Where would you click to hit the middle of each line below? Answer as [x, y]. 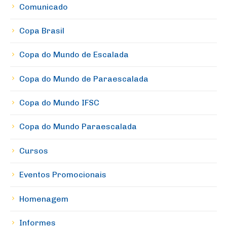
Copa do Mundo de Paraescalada [84, 79]
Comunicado [44, 7]
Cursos [34, 150]
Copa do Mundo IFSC [59, 103]
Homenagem [44, 199]
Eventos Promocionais [63, 175]
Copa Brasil [42, 30]
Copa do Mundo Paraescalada [78, 127]
